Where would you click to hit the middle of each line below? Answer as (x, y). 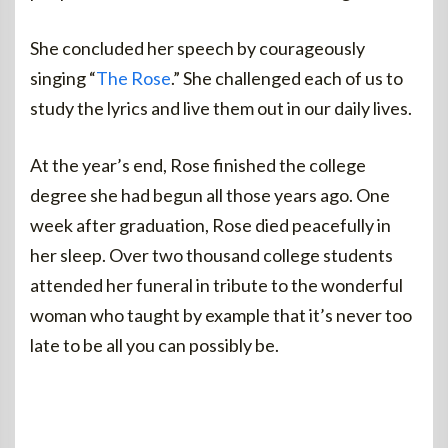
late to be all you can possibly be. (154, 345)
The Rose (133, 78)
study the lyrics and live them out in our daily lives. (221, 108)
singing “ (63, 78)
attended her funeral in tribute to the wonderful (216, 285)
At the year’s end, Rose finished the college (198, 165)
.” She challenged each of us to (287, 78)
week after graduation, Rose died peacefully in (210, 225)
